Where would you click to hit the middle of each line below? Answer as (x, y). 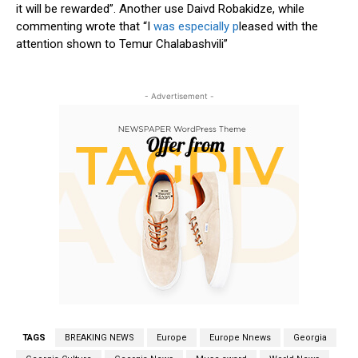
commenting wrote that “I (83, 27)
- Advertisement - (179, 96)
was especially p (195, 27)
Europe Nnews (240, 338)
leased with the (278, 27)
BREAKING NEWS (99, 338)
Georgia (310, 338)
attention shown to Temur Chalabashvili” (122, 44)
